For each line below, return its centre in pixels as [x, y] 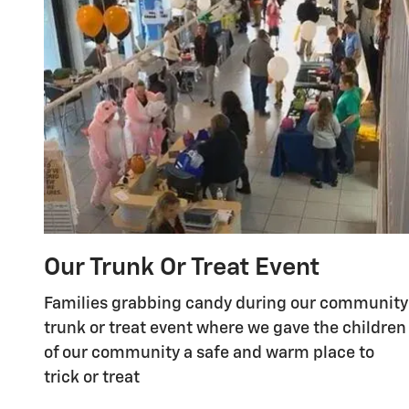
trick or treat [92, 378]
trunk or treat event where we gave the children [225, 329]
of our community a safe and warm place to [209, 354]
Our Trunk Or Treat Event [182, 267]
